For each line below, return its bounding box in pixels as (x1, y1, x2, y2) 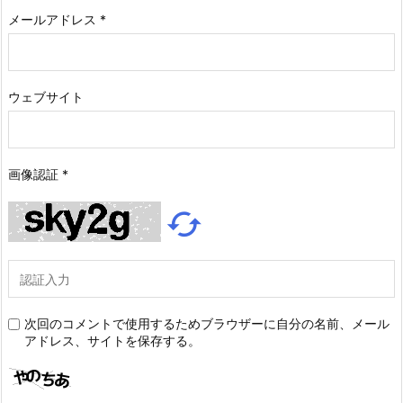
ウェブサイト (8, 88, 84, 104)
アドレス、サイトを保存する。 (24, 332, 201, 348)
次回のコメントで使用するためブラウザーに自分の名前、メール (24, 315, 390, 331)
